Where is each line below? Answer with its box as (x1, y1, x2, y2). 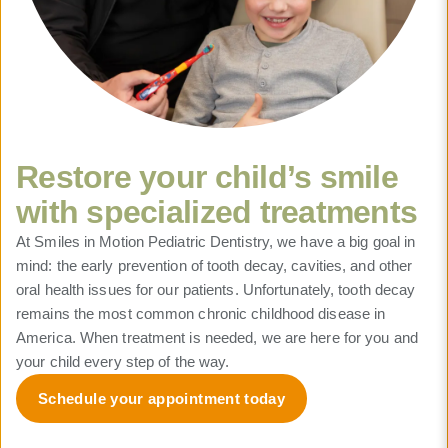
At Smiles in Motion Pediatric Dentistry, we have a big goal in (16, 232, 416, 250)
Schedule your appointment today (38, 389, 286, 407)
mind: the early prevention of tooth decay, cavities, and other (16, 256, 413, 274)
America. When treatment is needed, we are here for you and (16, 328, 418, 346)
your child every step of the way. (16, 352, 230, 370)
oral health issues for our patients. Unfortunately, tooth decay (16, 280, 416, 298)
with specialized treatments (16, 193, 418, 230)
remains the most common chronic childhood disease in (16, 304, 386, 322)
